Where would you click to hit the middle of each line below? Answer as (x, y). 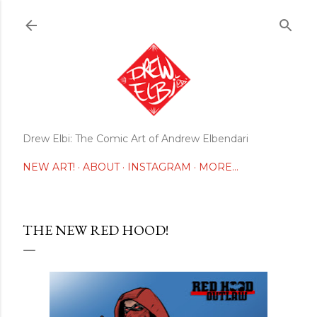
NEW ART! (49, 167)
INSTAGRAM (159, 167)
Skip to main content (158, 18)
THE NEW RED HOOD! (96, 230)
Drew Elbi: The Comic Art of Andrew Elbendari (136, 138)
